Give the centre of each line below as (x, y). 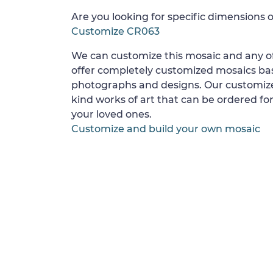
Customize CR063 (115, 31)
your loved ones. (112, 114)
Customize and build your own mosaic (166, 129)
